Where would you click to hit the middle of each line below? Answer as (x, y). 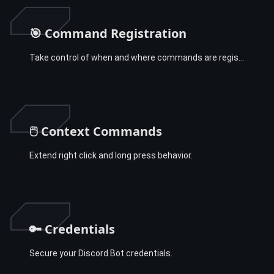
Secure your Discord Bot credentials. (101, 253)
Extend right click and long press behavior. (111, 155)
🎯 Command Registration (108, 33)
